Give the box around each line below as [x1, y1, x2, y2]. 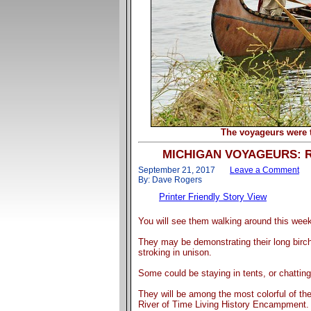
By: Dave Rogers [138, 174, 202, 185]
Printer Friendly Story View [159, 191, 267, 202]
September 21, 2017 [138, 165, 230, 175]
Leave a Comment [230, 165, 299, 175]
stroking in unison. [138, 246, 212, 258]
